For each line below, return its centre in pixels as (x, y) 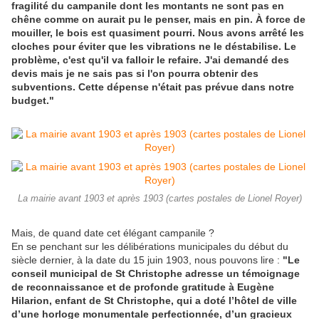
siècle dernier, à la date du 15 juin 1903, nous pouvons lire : (147, 260)
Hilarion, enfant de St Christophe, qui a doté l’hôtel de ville (154, 301)
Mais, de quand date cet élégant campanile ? (113, 233)
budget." (33, 101)
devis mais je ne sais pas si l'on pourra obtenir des (135, 74)
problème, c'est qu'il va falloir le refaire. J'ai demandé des (150, 60)
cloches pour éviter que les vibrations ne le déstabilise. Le (154, 47)
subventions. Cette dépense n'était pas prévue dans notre (153, 87)
